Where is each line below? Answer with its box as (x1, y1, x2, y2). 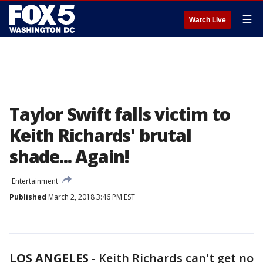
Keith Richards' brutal (9, 123, 191, 147)
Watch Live (189, 16, 226, 24)
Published (9, 192, 46, 202)
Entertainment (12, 176, 58, 186)
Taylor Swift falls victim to (9, 102, 230, 126)
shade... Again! (9, 144, 130, 168)
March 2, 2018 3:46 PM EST (46, 192, 135, 202)
